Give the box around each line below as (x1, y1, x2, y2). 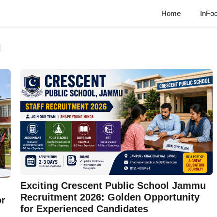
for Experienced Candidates (20, 203, 148, 215)
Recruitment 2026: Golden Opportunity (20, 192, 200, 203)
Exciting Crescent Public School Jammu (20, 180, 206, 191)
